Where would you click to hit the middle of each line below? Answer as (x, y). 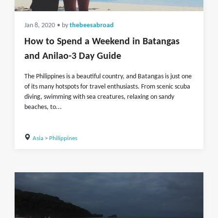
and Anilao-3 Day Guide (73, 56)
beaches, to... (43, 107)
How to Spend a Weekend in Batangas (102, 42)
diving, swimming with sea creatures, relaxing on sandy (99, 97)
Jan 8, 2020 (40, 26)
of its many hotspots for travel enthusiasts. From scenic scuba (107, 87)
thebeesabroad (92, 26)
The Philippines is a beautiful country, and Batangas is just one (108, 77)
